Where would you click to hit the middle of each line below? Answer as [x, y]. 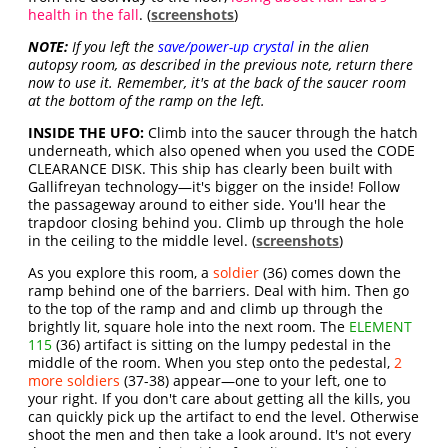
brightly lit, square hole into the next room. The [189, 327]
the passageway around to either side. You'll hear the [207, 205]
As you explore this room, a [121, 273]
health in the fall [84, 15]
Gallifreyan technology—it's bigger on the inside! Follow [214, 187]
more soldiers [74, 381]
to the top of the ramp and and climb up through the [206, 309]
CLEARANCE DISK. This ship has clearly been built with [211, 169]
